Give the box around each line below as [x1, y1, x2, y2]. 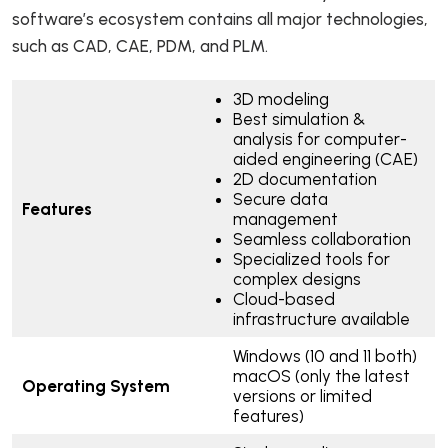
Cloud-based [232, 289, 335, 310]
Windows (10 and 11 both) [232, 346, 421, 367]
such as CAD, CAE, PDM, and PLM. [12, 36, 284, 57]
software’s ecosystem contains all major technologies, [12, 9, 428, 30]
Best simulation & [232, 109, 365, 130]
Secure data [232, 189, 328, 210]
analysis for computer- [232, 129, 407, 150]
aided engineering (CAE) [232, 149, 418, 170]
